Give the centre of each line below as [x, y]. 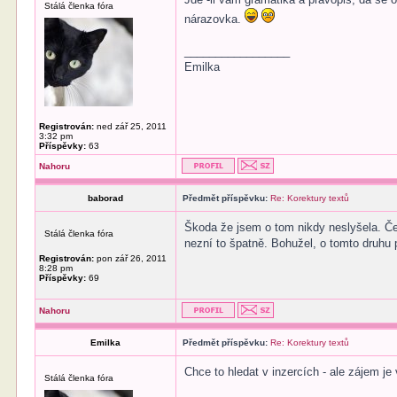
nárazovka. [215, 19]
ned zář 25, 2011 [131, 126]
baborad [106, 198]
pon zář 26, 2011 [131, 258]
